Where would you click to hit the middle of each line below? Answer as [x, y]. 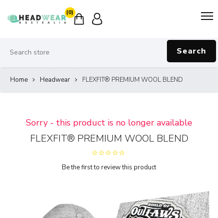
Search [191, 51]
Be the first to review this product [109, 167]
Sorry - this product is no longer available [109, 122]
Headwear [55, 80]
